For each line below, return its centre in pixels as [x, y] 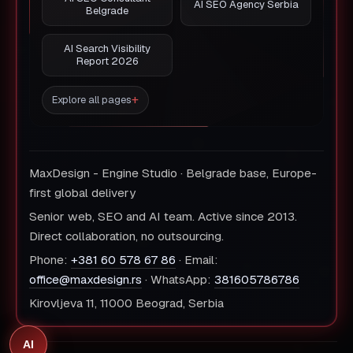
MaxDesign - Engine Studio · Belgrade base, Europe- [173, 173]
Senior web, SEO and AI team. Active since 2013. [163, 217]
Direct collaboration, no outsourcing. [126, 236]
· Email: [197, 260]
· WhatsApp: [178, 280]
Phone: [50, 260]
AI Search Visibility [107, 48]
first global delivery [82, 193]
